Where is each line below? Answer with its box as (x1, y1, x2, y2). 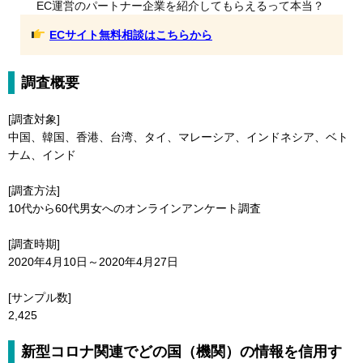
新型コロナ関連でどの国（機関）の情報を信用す (21, 343, 342, 360)
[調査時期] (8, 237, 60, 250)
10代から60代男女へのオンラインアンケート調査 (8, 201, 261, 215)
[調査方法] (8, 183, 60, 197)
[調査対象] (8, 112, 60, 126)
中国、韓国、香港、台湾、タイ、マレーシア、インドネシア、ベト (8, 130, 348, 143)
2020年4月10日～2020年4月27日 (8, 254, 178, 268)
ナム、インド (8, 147, 76, 161)
